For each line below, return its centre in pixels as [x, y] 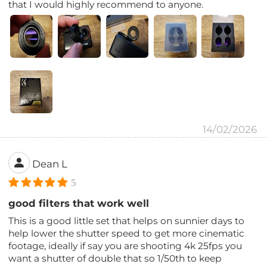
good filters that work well [79, 203]
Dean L [50, 164]
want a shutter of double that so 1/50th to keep [115, 258]
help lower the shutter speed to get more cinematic [127, 233]
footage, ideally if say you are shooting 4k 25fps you [125, 246]
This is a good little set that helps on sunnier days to [127, 221]
